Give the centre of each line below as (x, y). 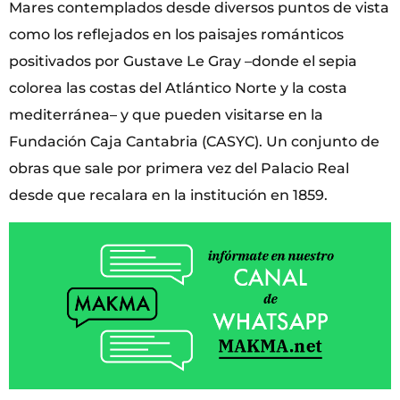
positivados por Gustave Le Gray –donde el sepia (183, 62)
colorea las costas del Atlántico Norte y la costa (178, 88)
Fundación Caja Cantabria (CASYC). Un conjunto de (194, 142)
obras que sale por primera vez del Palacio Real (179, 169)
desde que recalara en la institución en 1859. (168, 196)
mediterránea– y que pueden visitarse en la (166, 115)
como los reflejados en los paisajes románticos (176, 35)
